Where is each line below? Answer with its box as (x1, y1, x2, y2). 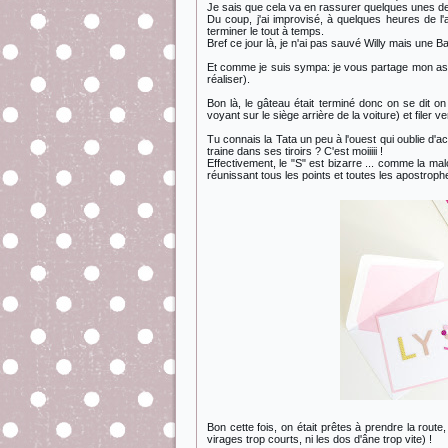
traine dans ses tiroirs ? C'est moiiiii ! (207, 145, 383, 157)
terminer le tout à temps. (207, 25, 324, 37)
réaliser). (207, 73, 250, 85)
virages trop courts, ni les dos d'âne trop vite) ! (207, 433, 432, 445)
